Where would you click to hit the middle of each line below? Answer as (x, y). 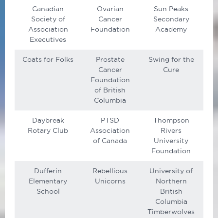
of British (110, 90)
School (48, 191)
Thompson (171, 120)
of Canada (110, 141)
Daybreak (48, 120)
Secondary (171, 19)
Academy (171, 29)
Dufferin (48, 171)
